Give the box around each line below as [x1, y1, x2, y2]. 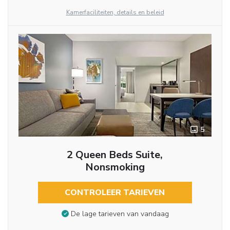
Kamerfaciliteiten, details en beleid [66, 8, 164, 17]
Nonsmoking [85, 160, 145, 175]
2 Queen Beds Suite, [67, 148, 163, 162]
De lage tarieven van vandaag [70, 209, 169, 219]
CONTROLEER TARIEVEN [65, 187, 165, 199]
